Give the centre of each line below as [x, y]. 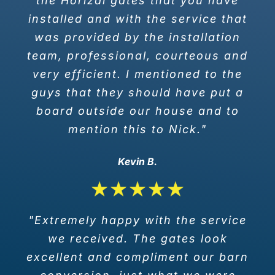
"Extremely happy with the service [137, 220]
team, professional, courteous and [137, 55]
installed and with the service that [137, 18]
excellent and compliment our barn [137, 257]
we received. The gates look [137, 238]
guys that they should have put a [137, 92]
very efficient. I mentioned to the [137, 74]
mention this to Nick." [137, 129]
